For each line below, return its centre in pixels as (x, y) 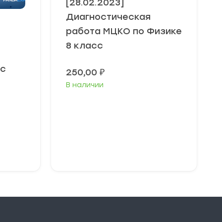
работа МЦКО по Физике (124, 31)
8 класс (84, 46)
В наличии (85, 85)
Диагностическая (108, 17)
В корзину (128, 146)
